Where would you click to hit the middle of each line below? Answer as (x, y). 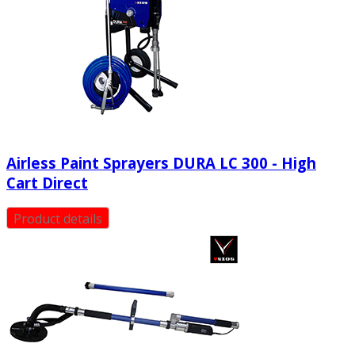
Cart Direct (47, 182)
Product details (58, 219)
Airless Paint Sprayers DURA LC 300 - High (161, 162)
